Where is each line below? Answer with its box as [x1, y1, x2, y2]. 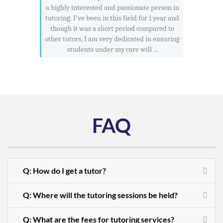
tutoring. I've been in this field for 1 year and [45, 13, 179, 22]
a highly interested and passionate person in [45, 2, 179, 12]
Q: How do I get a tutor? [23, 166, 106, 176]
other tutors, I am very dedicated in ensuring [45, 34, 180, 43]
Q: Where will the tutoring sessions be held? [23, 190, 178, 200]
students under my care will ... [67, 44, 158, 54]
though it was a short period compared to [50, 23, 174, 33]
